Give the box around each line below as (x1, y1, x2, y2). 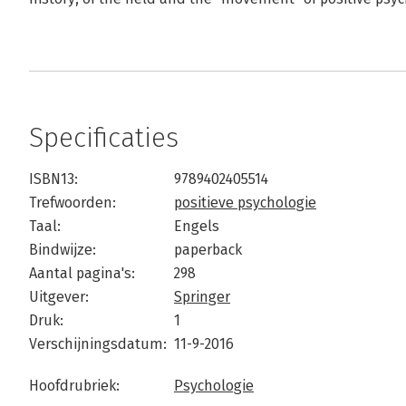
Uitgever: (29, 288, 89, 305)
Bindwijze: (29, 241, 96, 258)
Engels (174, 217, 219, 235)
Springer (174, 288, 230, 305)
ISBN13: (29, 170, 78, 188)
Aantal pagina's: (29, 265, 135, 282)
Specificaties (29, 121, 179, 154)
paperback (174, 241, 242, 258)
